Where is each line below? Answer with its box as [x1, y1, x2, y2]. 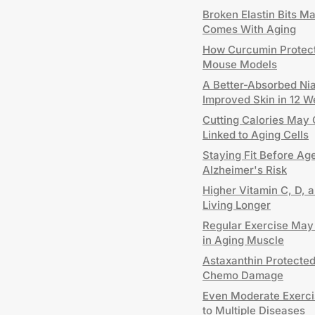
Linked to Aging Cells [202, 128, 309, 141]
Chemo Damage [202, 269, 283, 282]
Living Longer [202, 198, 271, 212]
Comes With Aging [202, 22, 296, 36]
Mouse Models [202, 58, 277, 71]
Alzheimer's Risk [202, 163, 287, 176]
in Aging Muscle [202, 233, 284, 247]
